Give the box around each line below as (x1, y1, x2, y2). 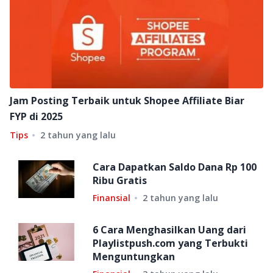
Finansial (93, 192, 130, 204)
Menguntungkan (93, 250, 175, 264)
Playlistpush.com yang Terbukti (93, 236, 248, 250)
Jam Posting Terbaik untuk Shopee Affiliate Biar (10, 94, 244, 108)
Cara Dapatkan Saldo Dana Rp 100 (93, 160, 257, 174)
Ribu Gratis (93, 174, 147, 188)
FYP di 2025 (10, 110, 63, 124)
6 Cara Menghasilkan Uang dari (93, 223, 246, 237)
